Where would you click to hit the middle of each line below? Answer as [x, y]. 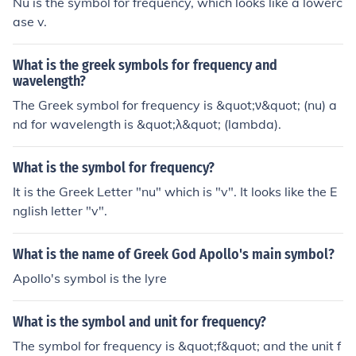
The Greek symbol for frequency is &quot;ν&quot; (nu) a [175, 105]
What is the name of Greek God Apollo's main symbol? [174, 254]
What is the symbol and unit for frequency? [139, 322]
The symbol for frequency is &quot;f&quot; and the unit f [177, 346]
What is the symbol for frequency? [114, 168]
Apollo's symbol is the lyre [90, 278]
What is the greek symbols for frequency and [145, 65]
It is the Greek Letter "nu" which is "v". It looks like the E [175, 192]
